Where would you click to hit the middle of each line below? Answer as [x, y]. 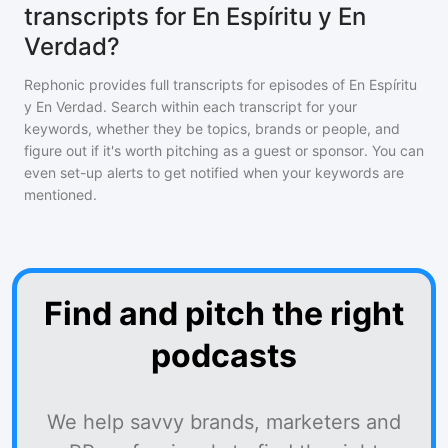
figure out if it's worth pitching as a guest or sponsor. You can [224, 150]
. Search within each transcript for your [230, 106]
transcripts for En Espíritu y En [195, 16]
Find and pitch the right [224, 313]
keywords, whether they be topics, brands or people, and [212, 128]
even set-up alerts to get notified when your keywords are [214, 172]
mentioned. [60, 194]
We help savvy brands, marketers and [224, 422]
